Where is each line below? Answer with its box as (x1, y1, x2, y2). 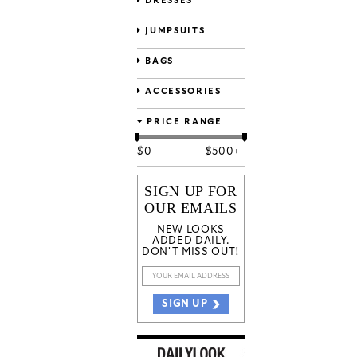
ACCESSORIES (141, 87, 222, 96)
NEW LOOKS (157, 225, 225, 236)
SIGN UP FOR (144, 183, 237, 200)
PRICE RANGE (143, 117, 222, 127)
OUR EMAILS (144, 200, 237, 217)
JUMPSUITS (141, 26, 206, 36)
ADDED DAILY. (152, 236, 229, 247)
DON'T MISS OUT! (142, 247, 240, 258)
